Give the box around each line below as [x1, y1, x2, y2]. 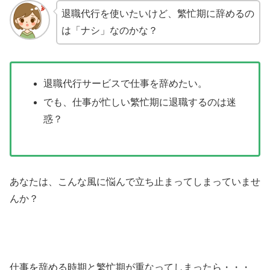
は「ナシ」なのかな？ [61, 25, 158, 36]
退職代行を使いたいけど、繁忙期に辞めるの [61, 8, 254, 19]
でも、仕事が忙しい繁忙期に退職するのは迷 [43, 96, 237, 107]
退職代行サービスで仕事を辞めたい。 [43, 78, 208, 89]
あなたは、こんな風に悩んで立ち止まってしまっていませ [10, 177, 260, 187]
